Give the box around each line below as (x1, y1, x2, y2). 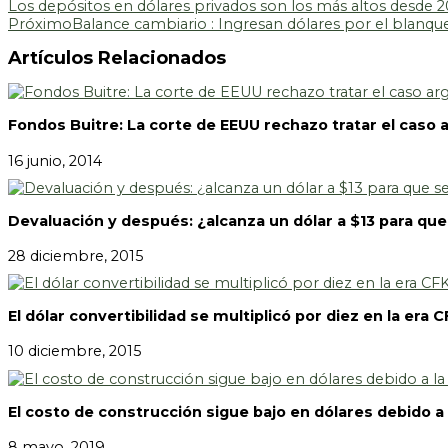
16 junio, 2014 (8, 151, 102, 170)
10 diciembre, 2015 (8, 342, 141, 361)
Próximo (8, 15, 72, 34)
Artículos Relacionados (8, 47, 226, 70)
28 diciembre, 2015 (8, 247, 143, 265)
